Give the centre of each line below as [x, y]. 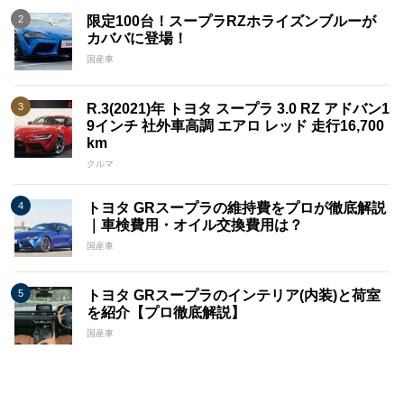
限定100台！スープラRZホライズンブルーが [231, 22]
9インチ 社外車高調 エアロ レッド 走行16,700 [235, 126]
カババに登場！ [137, 39]
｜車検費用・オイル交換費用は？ [195, 225]
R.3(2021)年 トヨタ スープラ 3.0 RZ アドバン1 [238, 109]
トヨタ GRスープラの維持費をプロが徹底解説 [236, 208]
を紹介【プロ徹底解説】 [166, 313]
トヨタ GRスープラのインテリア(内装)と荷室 [234, 296]
